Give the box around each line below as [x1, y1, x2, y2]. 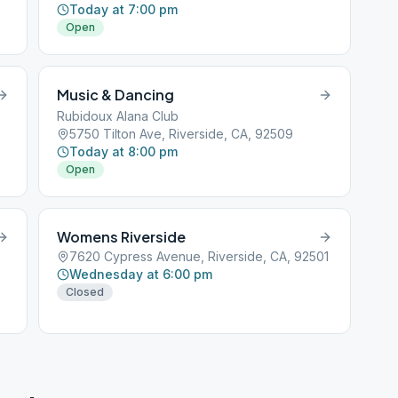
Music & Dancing [57, 85, 175, 104]
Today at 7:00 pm [69, 2, 179, 17]
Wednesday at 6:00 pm [69, 267, 213, 282]
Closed [66, 285, 105, 298]
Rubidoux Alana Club [57, 108, 179, 123]
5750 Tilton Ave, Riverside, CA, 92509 [69, 126, 294, 141]
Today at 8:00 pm [69, 144, 179, 159]
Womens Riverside [57, 227, 187, 246]
